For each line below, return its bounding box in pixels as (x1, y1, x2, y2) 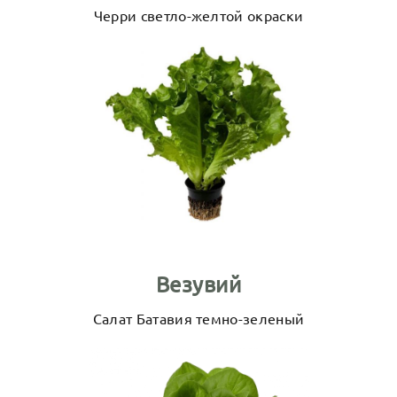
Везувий (155, 271, 242, 297)
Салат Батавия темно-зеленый (92, 309, 305, 327)
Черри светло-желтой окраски (93, 6, 304, 24)
